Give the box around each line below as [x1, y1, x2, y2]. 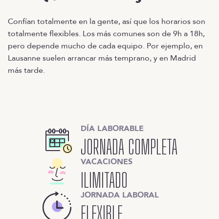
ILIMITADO [81, 169, 128, 192]
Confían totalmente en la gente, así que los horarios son [8, 16, 205, 27]
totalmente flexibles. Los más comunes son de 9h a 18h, [8, 28, 205, 39]
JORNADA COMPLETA [81, 135, 177, 159]
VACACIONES [81, 156, 132, 167]
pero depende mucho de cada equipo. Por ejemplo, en [8, 41, 203, 51]
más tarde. [8, 65, 45, 76]
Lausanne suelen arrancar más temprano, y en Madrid [8, 53, 196, 64]
